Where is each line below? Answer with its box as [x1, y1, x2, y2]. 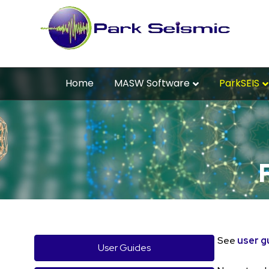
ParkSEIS [219, 76, 259, 90]
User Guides [98, 241, 151, 254]
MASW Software [114, 76, 190, 90]
